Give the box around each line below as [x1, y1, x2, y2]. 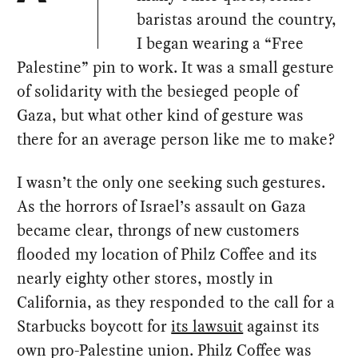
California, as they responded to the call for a [17, 291, 336, 314]
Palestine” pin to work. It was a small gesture [17, 56, 335, 79]
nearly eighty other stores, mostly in [17, 267, 274, 290]
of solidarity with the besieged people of [17, 80, 299, 103]
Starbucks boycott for [17, 315, 172, 338]
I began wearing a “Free [137, 32, 304, 55]
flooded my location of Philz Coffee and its [17, 243, 318, 266]
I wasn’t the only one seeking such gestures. [17, 171, 326, 194]
